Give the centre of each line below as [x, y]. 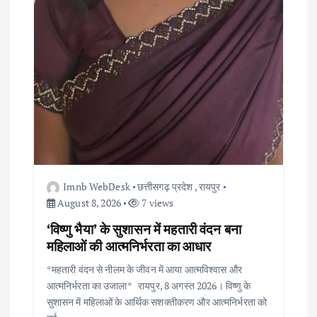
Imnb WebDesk [97, 186]
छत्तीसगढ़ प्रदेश [165, 186]
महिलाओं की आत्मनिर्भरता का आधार [129, 246]
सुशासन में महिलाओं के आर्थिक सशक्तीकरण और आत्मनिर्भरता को [157, 302]
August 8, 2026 [88, 202]
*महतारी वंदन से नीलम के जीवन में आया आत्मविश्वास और [144, 269]
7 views [157, 202]
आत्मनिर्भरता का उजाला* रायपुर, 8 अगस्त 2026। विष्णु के [149, 286]
